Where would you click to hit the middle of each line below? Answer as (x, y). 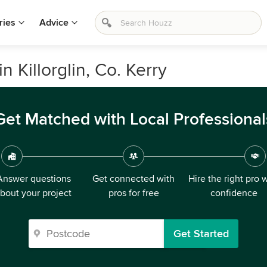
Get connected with (133, 179)
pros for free (133, 193)
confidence (234, 193)
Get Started (201, 234)
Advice (54, 23)
